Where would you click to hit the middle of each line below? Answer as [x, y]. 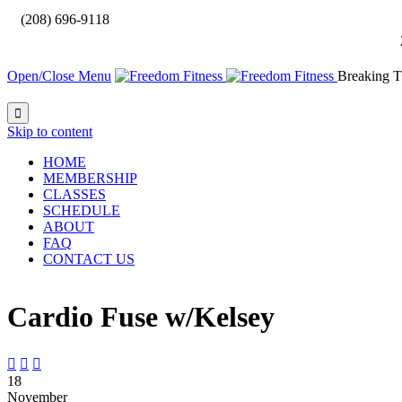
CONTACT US [89, 259]
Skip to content [50, 131]
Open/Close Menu [59, 76]
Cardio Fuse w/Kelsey [141, 317]
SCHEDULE [82, 210]
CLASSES [74, 194]
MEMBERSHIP [90, 178]
